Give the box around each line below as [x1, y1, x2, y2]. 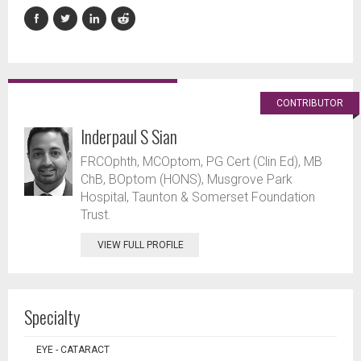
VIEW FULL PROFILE [98, 239, 184, 251]
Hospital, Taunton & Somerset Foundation [81, 189, 315, 205]
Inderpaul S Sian [81, 123, 177, 149]
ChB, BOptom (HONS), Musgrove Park [81, 172, 293, 187]
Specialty [24, 304, 80, 330]
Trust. [81, 207, 111, 222]
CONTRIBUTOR [276, 98, 343, 109]
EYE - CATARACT [36, 344, 110, 355]
